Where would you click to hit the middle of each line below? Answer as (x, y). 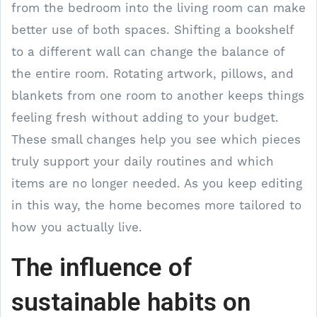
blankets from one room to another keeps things (158, 95)
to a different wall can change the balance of (148, 51)
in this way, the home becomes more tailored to (156, 205)
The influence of (102, 267)
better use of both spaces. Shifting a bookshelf (152, 29)
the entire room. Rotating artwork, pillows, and (152, 73)
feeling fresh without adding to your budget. (145, 117)
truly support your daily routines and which (143, 161)
